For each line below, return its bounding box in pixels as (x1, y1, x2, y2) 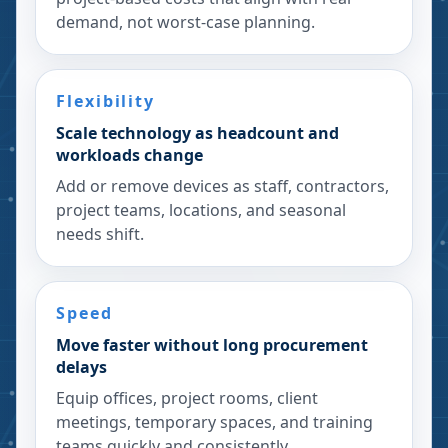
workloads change (56, 144, 203, 166)
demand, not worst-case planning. (56, 11, 315, 33)
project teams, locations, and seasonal (56, 199, 346, 221)
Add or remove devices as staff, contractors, (56, 175, 389, 197)
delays (56, 356, 107, 378)
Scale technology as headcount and (56, 122, 339, 144)
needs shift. (56, 223, 144, 245)
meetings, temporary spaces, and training (56, 411, 373, 433)
